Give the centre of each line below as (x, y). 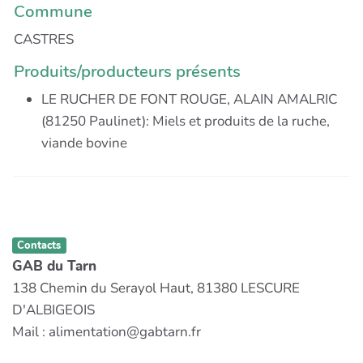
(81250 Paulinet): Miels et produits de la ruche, (186, 121)
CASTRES (44, 39)
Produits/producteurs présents (127, 71)
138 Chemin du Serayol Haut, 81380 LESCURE (156, 288)
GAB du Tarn (54, 267)
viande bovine (84, 143)
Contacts (39, 246)
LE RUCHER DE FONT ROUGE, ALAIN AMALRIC (189, 99)
